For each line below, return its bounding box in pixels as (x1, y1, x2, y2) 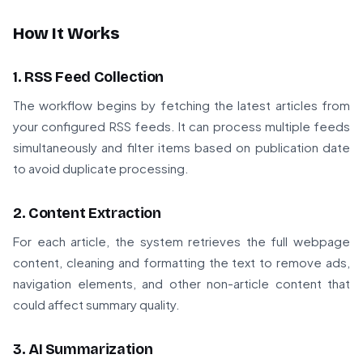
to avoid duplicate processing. (13, 160, 189, 177)
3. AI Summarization (13, 340, 153, 359)
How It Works (13, 23, 120, 44)
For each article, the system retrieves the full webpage (13, 233, 350, 250)
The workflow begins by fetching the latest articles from (13, 97, 350, 113)
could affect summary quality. (13, 297, 180, 313)
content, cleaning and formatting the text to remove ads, (13, 254, 350, 271)
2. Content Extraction (13, 204, 161, 223)
